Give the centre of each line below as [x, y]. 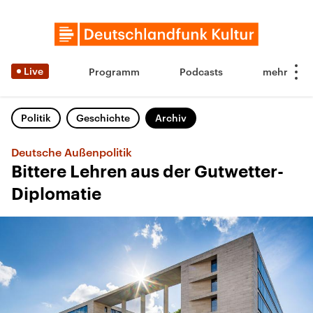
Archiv [171, 118]
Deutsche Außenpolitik [72, 152]
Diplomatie [56, 194]
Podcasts [201, 72]
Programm [114, 72]
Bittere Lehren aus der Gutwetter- [147, 172]
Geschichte [103, 118]
